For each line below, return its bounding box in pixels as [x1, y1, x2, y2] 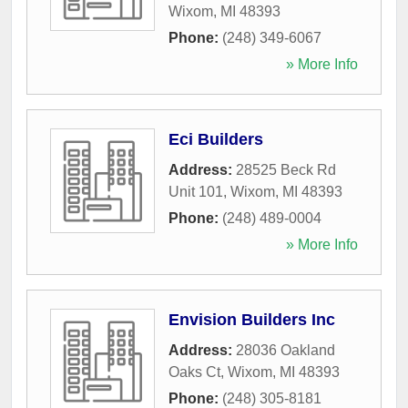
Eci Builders [168, 129, 263, 148]
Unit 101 [168, 183, 223, 199]
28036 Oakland [236, 342, 335, 358]
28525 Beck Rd [236, 161, 336, 178]
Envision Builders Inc [168, 310, 335, 329]
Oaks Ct [168, 363, 220, 380]
